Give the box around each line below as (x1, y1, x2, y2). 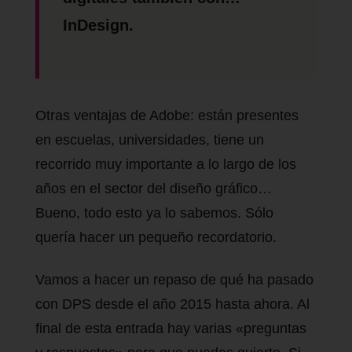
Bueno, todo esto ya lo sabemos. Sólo (35, 204, 273, 221)
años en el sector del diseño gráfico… (35, 180, 272, 196)
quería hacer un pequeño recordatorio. (35, 229, 277, 245)
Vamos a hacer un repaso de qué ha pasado (35, 272, 313, 288)
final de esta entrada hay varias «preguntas (35, 321, 306, 337)
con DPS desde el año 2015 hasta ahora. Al (35, 296, 310, 313)
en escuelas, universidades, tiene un (35, 131, 264, 148)
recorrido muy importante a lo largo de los (35, 156, 296, 172)
